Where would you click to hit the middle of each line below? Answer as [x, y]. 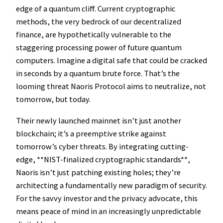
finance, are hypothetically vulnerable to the [94, 35]
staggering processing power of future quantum [99, 48]
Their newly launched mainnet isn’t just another [99, 120]
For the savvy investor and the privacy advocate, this [107, 198]
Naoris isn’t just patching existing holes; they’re [98, 172]
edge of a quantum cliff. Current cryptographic [96, 9]
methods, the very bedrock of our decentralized [99, 22]
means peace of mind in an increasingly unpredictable [109, 211]
